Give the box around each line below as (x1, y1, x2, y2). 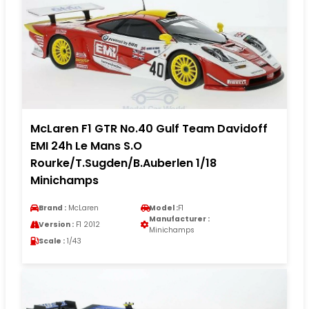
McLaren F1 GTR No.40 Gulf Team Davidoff (30, 121, 268, 137)
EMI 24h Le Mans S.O (30, 138, 142, 154)
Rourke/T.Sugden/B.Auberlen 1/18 (30, 155, 217, 172)
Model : (149, 203, 178, 214)
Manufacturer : (149, 214, 210, 225)
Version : (39, 219, 74, 230)
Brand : (39, 203, 66, 214)
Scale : (39, 236, 65, 247)
